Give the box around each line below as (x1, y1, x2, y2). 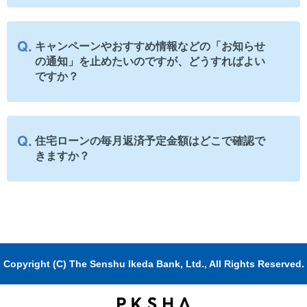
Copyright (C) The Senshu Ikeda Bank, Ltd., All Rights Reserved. (3, 258, 304, 270)
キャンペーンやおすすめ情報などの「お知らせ (35, 40, 265, 53)
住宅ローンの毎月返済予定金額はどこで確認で (35, 135, 265, 147)
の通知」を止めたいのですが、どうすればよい (35, 56, 265, 68)
